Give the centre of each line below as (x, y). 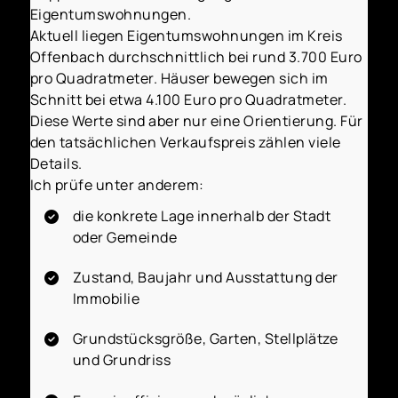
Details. (56, 163)
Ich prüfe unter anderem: (117, 184)
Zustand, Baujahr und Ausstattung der (205, 277)
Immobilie (106, 298)
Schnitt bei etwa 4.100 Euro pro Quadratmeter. (188, 99)
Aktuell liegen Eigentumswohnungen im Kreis (186, 35)
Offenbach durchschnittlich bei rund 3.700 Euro (196, 56)
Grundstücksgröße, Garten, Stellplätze (205, 339)
